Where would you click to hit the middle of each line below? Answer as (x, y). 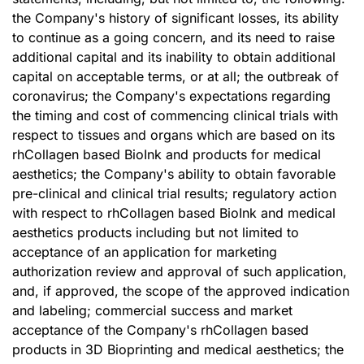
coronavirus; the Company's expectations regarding (171, 96)
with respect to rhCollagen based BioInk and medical (174, 213)
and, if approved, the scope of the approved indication (181, 291)
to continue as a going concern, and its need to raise (173, 37)
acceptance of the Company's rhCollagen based (160, 330)
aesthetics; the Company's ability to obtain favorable (174, 174)
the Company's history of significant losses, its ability (175, 18)
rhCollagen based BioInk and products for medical (167, 154)
